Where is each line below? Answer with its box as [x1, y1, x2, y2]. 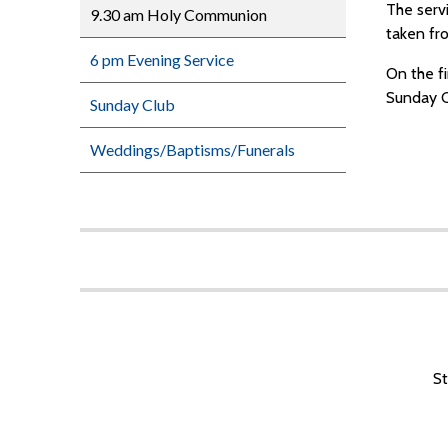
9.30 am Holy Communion [90, 4, 267, 24]
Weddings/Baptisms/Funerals [90, 139, 295, 159]
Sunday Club [90, 94, 175, 114]
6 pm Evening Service [90, 49, 234, 69]
